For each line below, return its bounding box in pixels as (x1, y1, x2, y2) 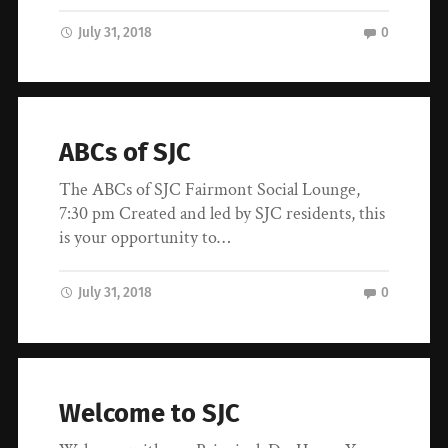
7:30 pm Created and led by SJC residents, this (59, 202, 386, 226)
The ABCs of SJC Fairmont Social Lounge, (59, 178, 361, 202)
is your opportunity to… (59, 226, 231, 250)
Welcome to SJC (59, 397, 241, 429)
